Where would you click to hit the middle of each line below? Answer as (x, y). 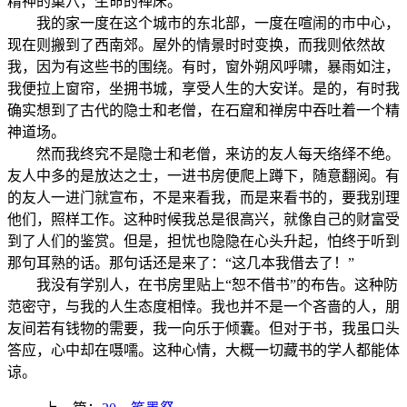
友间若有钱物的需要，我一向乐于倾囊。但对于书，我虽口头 (203, 328)
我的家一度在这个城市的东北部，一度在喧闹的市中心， (203, 23)
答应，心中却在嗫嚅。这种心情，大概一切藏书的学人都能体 (203, 350)
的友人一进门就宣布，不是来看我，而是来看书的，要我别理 (203, 197)
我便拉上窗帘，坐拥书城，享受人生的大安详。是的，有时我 (203, 88)
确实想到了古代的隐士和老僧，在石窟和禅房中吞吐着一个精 (203, 110)
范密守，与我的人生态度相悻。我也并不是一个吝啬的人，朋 (203, 306)
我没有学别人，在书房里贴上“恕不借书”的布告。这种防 (203, 284)
